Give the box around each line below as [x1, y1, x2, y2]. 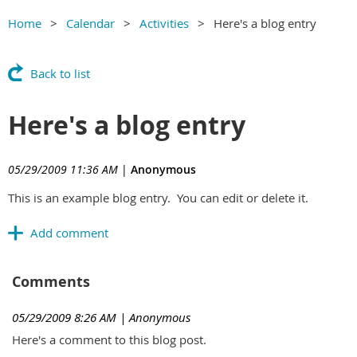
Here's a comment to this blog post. [12, 331, 206, 347]
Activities [139, 15, 189, 31]
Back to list [30, 65, 90, 81]
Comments [12, 271, 90, 292]
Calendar [66, 15, 115, 31]
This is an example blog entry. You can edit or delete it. [8, 190, 308, 206]
